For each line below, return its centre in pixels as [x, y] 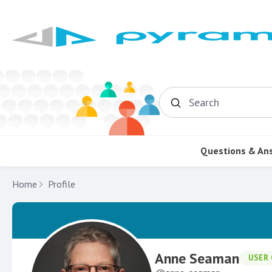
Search [202, 107]
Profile [62, 184]
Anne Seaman [197, 258]
